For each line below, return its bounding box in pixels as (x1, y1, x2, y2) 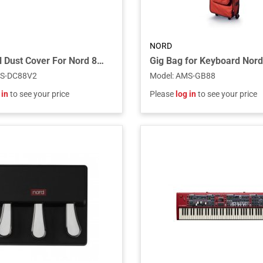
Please (150, 89, 176, 99)
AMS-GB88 (176, 71, 215, 80)
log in (176, 89, 196, 99)
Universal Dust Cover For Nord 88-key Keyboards (97, 55, 104, 66)
